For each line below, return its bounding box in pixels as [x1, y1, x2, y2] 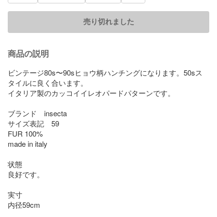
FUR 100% [8, 128, 43, 139]
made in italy [8, 138, 47, 149]
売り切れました [83, 17, 134, 26]
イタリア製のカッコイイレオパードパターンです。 [8, 87, 175, 98]
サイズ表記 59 [8, 118, 59, 128]
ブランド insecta [8, 108, 67, 118]
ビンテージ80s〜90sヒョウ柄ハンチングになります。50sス [8, 67, 202, 77]
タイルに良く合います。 [8, 77, 88, 88]
